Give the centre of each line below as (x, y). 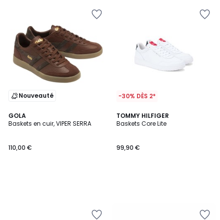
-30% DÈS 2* (137, 96)
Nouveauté (36, 96)
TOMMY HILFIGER (143, 116)
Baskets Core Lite (141, 124)
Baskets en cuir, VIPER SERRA (50, 124)
